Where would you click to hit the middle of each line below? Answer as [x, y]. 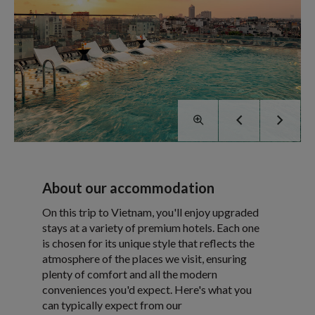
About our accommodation [128, 187]
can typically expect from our [112, 304]
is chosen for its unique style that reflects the [148, 243]
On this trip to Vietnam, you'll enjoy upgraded [150, 212]
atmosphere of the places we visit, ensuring [144, 258]
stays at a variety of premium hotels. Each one [151, 227]
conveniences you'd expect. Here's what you [147, 289]
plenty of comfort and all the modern [130, 274]
